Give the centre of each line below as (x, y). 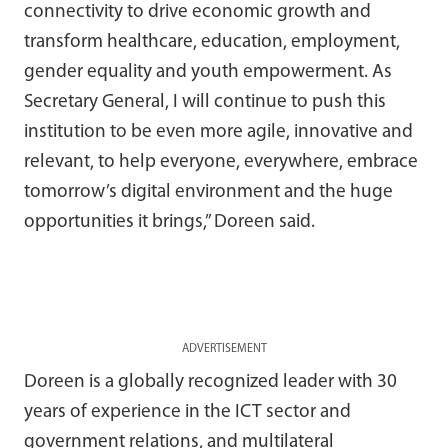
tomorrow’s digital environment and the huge (208, 192)
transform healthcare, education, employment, (212, 42)
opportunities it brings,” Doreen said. (169, 222)
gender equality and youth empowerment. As (208, 72)
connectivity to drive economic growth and (197, 12)
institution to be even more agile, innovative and (218, 132)
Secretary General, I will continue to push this (205, 102)
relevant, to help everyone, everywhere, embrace (221, 162)
